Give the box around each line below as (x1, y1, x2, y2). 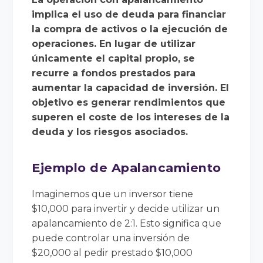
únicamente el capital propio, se (32, 52, 195, 64)
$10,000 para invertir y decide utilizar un (32, 203, 220, 214)
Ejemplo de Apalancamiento (32, 160, 221, 175)
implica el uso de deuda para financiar (32, 8, 227, 20)
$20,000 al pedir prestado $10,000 (32, 247, 193, 258)
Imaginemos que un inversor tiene (32, 188, 194, 200)
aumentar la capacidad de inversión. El (32, 82, 230, 93)
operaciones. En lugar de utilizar (32, 38, 196, 49)
